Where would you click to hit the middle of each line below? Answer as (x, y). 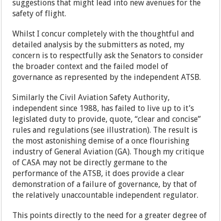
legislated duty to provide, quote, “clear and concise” (107, 119)
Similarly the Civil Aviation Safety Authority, (91, 97)
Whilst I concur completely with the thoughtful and (104, 34)
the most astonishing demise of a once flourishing (101, 141)
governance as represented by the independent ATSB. (108, 77)
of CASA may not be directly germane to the (90, 163)
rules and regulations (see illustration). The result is (105, 130)
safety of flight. (40, 14)
